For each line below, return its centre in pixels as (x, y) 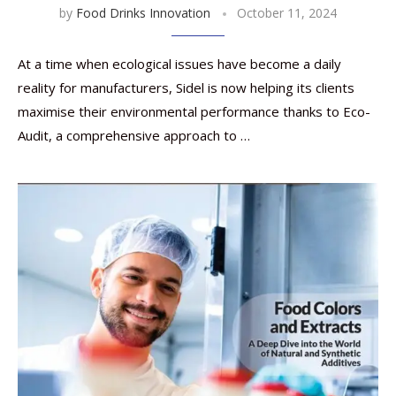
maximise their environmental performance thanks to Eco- (194, 111)
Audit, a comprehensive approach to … (134, 135)
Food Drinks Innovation (143, 13)
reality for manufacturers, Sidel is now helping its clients (186, 88)
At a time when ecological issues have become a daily (179, 64)
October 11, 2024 (287, 13)
